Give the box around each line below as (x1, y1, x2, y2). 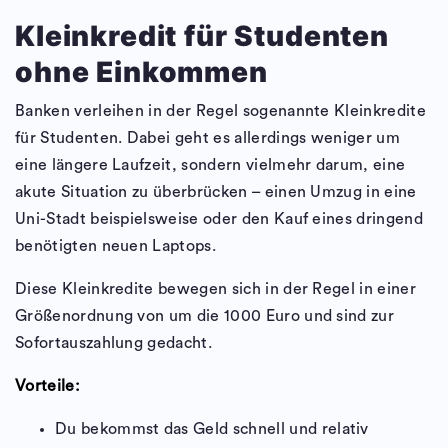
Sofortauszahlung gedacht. (15, 335, 213, 352)
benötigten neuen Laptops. (15, 238, 217, 255)
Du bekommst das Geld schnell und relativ (55, 421, 369, 438)
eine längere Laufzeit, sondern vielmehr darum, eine (15, 157, 406, 174)
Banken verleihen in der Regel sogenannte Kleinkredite (15, 103, 426, 120)
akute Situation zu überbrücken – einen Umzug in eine (15, 184, 417, 201)
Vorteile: (15, 378, 80, 395)
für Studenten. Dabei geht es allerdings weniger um (15, 130, 401, 147)
